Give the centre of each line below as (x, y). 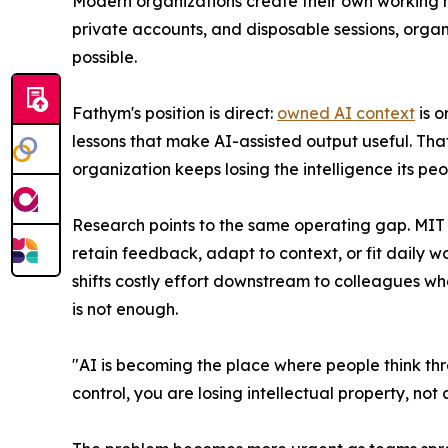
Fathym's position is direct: (174, 112)
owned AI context (346, 112)
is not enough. (125, 308)
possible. (104, 56)
